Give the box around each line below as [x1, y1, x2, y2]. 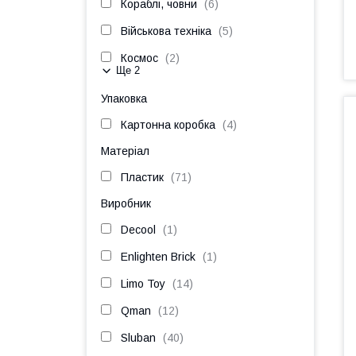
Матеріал [101, 145, 149, 157]
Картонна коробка [121, 118, 215, 131]
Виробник [101, 197, 151, 210]
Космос [121, 52, 158, 64]
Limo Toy [121, 277, 165, 290]
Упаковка [101, 92, 147, 105]
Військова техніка [121, 25, 211, 37]
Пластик [121, 171, 164, 184]
